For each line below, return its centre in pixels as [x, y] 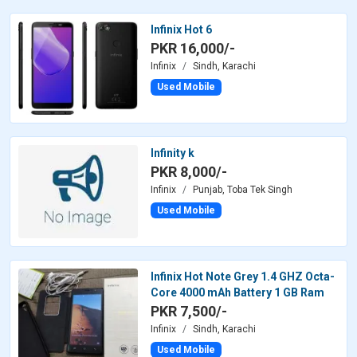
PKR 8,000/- [189, 172]
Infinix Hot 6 [181, 30]
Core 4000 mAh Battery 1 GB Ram [237, 292]
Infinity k [173, 153]
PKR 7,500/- [189, 311]
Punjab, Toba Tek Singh [243, 190]
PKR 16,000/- [193, 49]
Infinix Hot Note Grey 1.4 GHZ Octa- [243, 276]
